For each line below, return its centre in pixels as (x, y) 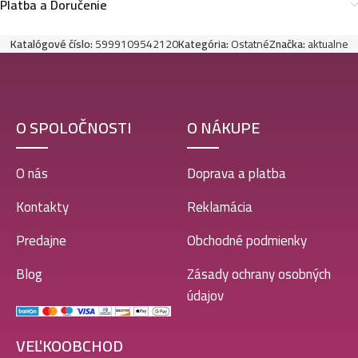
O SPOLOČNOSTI (74, 127)
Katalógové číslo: (52, 44)
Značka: (287, 44)
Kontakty (42, 207)
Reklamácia (219, 207)
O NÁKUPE (223, 127)
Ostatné (250, 44)
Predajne (41, 241)
